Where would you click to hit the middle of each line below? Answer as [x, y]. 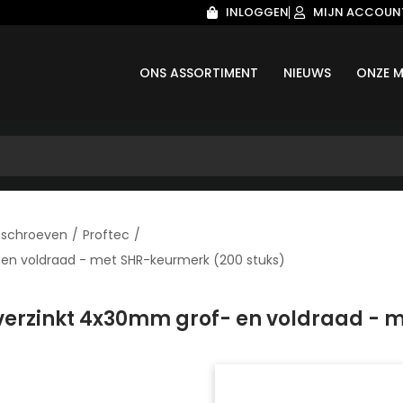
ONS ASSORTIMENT [198, 73]
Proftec [106, 235]
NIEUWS [307, 73]
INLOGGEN [257, 12]
